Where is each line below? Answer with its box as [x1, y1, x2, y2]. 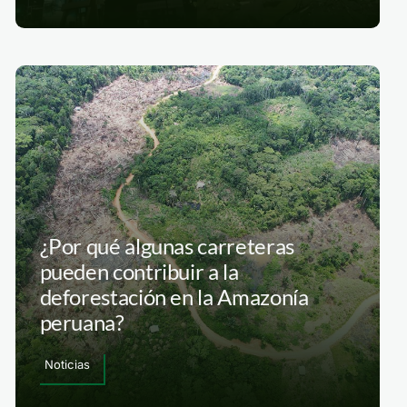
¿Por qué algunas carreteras [39, 233, 294, 259]
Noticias [44, 357, 91, 372]
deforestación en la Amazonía [39, 283, 309, 310]
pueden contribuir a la [39, 258, 239, 284]
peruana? [39, 309, 124, 335]
